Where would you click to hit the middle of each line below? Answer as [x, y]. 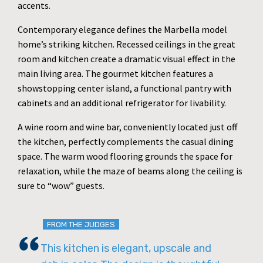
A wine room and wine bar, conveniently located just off [127, 127]
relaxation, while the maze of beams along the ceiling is [130, 171]
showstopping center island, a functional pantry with [124, 88]
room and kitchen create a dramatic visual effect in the [127, 59]
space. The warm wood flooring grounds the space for [125, 156]
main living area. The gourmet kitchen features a [115, 73]
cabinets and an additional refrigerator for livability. [122, 103]
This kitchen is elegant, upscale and [126, 248]
